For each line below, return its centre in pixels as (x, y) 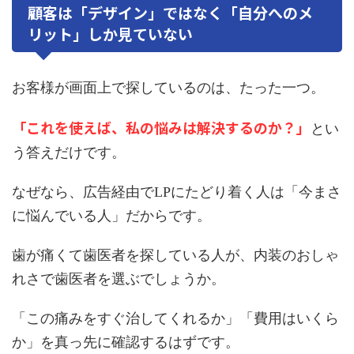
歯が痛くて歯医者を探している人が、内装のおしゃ (175, 256)
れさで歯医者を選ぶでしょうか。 (119, 279)
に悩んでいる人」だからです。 (111, 216)
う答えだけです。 (69, 153)
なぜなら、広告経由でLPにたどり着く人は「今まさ (177, 192)
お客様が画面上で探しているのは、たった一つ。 (168, 88)
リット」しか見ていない (110, 34)
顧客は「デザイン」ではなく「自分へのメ (170, 13)
